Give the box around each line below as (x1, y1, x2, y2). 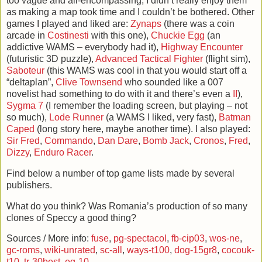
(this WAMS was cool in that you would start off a (44, 65, 247, 75)
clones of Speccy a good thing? (6, 212, 136, 223)
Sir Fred (6, 135, 40, 146)
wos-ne (209, 233, 240, 244)
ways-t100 (127, 245, 170, 256)
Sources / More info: (6, 233, 91, 244)
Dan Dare (98, 135, 138, 146)
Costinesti (47, 30, 89, 40)
